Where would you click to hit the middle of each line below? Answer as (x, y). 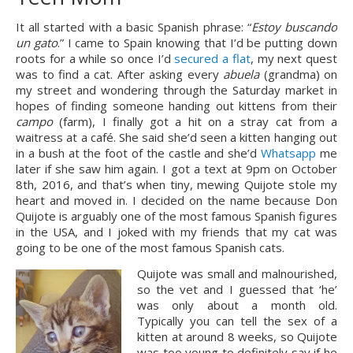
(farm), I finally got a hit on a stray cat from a (198, 121)
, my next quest (294, 58)
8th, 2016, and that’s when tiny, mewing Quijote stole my (176, 184)
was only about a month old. (237, 305)
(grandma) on (298, 74)
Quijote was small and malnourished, (237, 273)
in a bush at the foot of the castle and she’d (139, 153)
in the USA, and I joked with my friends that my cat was (176, 232)
